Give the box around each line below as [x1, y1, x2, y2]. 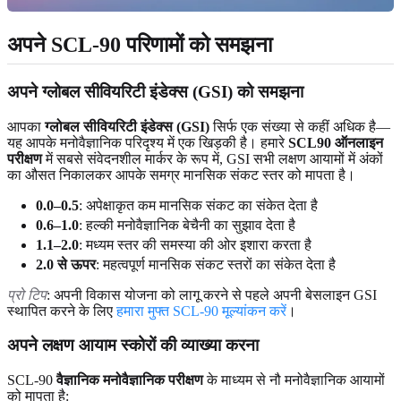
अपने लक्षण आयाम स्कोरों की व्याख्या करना [7, 336, 259, 355]
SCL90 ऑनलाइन [288, 134, 383, 150]
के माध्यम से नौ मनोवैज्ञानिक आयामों [203, 372, 385, 388]
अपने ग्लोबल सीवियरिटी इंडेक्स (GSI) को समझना [7, 82, 303, 102]
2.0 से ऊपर [36, 256, 96, 272]
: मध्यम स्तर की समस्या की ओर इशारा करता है [79, 236, 311, 252]
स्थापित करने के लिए [7, 303, 116, 319]
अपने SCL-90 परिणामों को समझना [7, 32, 272, 56]
